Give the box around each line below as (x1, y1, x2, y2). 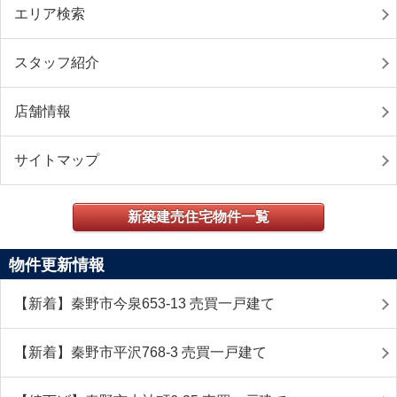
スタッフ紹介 (14, 55, 99, 70)
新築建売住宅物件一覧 (128, 209, 269, 224)
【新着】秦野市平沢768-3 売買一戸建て (14, 345, 267, 360)
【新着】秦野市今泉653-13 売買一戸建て (14, 296, 275, 311)
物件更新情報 (9, 256, 105, 274)
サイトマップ (14, 152, 99, 167)
